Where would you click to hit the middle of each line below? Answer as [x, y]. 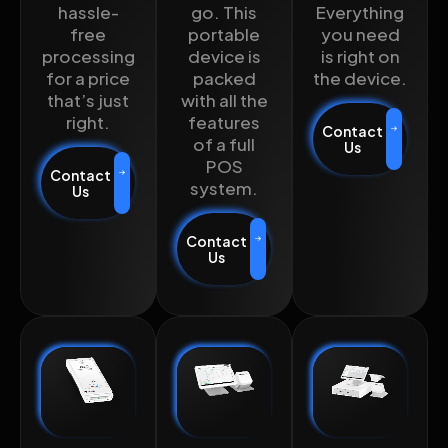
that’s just [88, 100]
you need [360, 34]
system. [224, 188]
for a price [88, 78]
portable [224, 34]
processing [88, 56]
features [224, 122]
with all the [224, 100]
